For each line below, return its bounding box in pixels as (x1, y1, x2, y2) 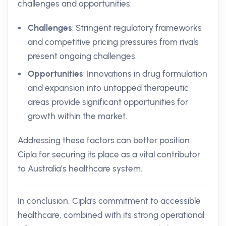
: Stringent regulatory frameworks (72, 23, 202, 33)
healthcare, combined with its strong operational (18, 210, 204, 220)
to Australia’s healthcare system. (18, 163, 142, 174)
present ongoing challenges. (28, 51, 137, 61)
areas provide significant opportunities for (28, 97, 188, 107)
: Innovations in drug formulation (83, 69, 207, 79)
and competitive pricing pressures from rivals (28, 37, 199, 47)
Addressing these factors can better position (18, 135, 190, 145)
